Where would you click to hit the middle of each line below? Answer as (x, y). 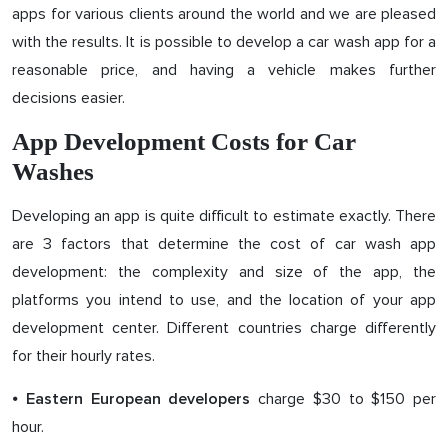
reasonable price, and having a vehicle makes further (224, 70)
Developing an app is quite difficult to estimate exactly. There (224, 216)
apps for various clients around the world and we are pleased (224, 14)
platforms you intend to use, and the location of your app (224, 300)
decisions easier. (68, 98)
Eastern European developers (138, 399)
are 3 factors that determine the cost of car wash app (224, 244)
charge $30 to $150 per (343, 399)
